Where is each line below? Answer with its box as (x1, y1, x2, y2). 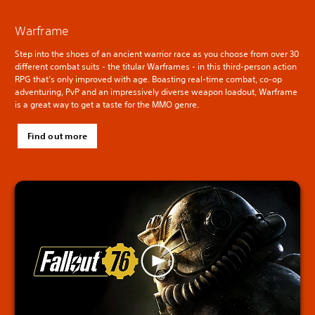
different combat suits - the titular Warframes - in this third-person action (15, 60, 297, 73)
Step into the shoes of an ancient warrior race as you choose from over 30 (15, 48, 299, 60)
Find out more (27, 130, 88, 142)
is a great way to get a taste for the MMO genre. (15, 98, 199, 111)
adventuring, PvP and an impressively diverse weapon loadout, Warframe (15, 86, 297, 98)
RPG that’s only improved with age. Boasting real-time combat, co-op (15, 73, 282, 86)
